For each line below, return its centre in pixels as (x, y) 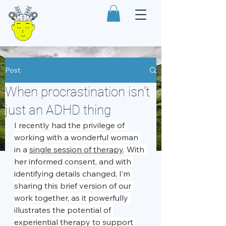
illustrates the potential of (64, 210)
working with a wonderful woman (77, 137)
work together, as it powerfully (72, 198)
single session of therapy (76, 150)
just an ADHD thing (58, 110)
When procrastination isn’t (77, 92)
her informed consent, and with (74, 162)
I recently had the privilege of (70, 125)
